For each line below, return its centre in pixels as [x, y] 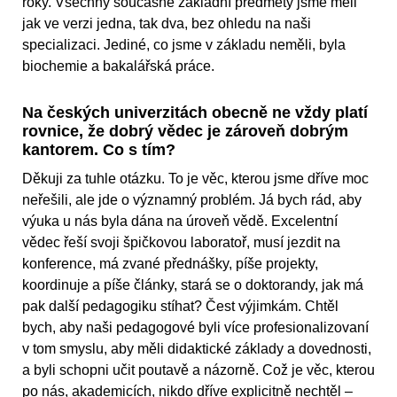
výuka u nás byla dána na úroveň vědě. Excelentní [180, 222]
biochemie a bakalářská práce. [118, 66]
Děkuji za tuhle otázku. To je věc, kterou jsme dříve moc [195, 179]
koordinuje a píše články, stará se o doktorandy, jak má [193, 285]
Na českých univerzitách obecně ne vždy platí [195, 113]
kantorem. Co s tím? [99, 150]
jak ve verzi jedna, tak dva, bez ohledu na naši [167, 24]
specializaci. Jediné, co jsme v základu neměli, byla [184, 45]
